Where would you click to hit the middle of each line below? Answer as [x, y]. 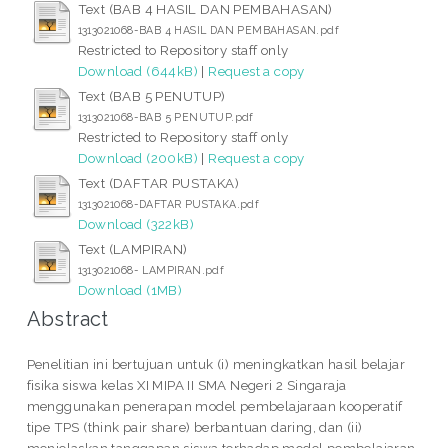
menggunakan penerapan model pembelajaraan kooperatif [214, 405]
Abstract [67, 318]
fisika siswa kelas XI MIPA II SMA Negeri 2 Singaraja [186, 384]
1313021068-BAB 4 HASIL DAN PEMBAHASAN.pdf [208, 29]
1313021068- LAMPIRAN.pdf [151, 269]
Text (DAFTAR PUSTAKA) [158, 182]
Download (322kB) [136, 223]
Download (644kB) [138, 70]
